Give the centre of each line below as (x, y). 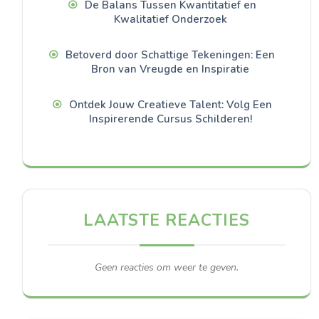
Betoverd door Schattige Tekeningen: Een (170, 55)
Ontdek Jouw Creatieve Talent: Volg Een (170, 105)
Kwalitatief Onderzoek (170, 20)
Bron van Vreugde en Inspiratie (170, 69)
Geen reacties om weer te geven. (167, 268)
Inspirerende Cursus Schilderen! (170, 119)
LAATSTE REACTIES (167, 221)
